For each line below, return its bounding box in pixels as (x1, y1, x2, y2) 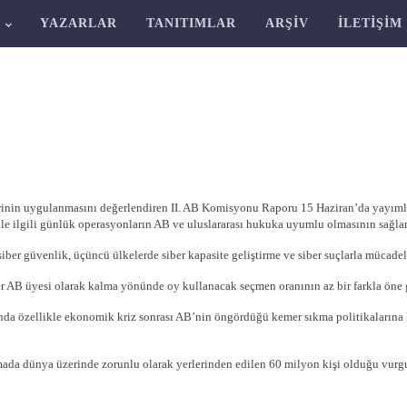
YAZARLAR (39, 16, 117, 30)
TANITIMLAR (145, 16, 236, 30)
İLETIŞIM (337, 16, 402, 30)
